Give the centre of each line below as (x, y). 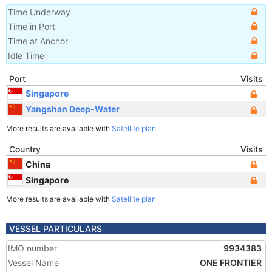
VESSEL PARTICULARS (56, 229)
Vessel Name (33, 263)
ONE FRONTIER (231, 263)
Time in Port (32, 26)
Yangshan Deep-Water (73, 109)
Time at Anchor (38, 41)
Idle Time (26, 56)
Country (25, 149)
